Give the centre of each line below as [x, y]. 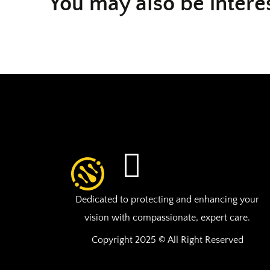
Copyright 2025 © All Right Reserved [167, 240]
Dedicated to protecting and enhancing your [168, 199]
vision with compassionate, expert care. [168, 217]
